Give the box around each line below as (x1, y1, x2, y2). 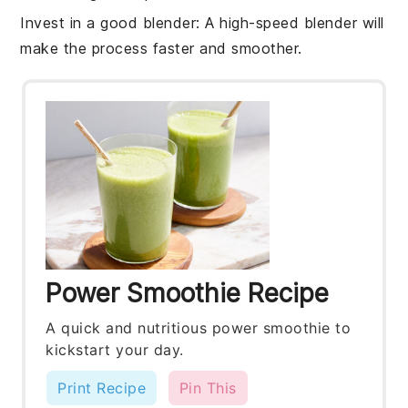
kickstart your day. (46, 340, 184, 359)
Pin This (178, 378, 237, 397)
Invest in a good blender (20, 14, 197, 33)
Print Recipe (57, 378, 147, 397)
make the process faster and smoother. (20, 39, 302, 58)
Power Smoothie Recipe (46, 277, 330, 309)
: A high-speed (196, 14, 304, 33)
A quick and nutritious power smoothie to (46, 318, 352, 337)
